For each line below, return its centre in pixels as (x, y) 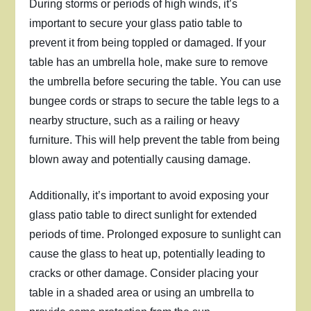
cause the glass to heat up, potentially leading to (148, 254)
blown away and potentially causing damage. (140, 159)
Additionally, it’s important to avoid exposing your (149, 195)
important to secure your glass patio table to (136, 23)
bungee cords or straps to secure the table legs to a (154, 101)
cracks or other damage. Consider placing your (144, 273)
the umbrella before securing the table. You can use (155, 82)
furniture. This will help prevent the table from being (155, 140)
